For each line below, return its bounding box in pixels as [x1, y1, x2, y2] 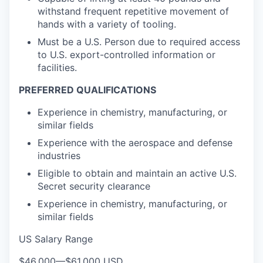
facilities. [38, 62, 77, 73]
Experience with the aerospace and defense [38, 137, 232, 149]
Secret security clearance [38, 180, 150, 192]
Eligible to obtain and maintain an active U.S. [38, 167, 237, 179]
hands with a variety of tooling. [38, 18, 176, 30]
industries [38, 150, 80, 161]
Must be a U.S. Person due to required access [38, 36, 240, 48]
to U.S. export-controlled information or [38, 49, 215, 60]
